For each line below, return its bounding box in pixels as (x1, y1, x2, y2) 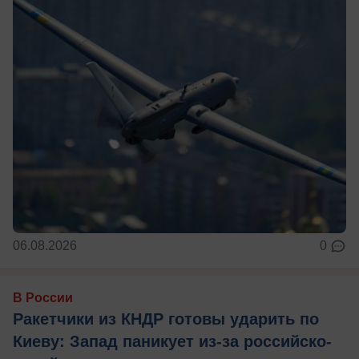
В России (13, 290, 73, 305)
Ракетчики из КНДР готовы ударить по (13, 309, 319, 328)
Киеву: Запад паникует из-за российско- (13, 332, 332, 350)
